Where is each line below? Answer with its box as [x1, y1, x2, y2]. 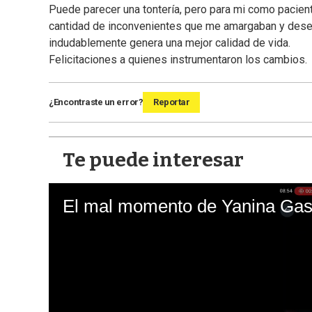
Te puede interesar [63, 148, 244, 172]
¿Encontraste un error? [49, 97, 143, 108]
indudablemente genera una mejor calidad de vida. [49, 36, 290, 50]
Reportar [153, 97, 189, 108]
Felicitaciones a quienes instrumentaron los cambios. [49, 53, 307, 67]
